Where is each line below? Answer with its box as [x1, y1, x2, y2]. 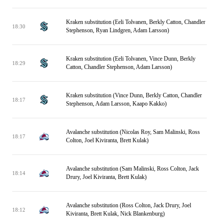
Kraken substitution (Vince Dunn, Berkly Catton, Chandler [66, 92, 202, 99]
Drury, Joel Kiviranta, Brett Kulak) [66, 174, 147, 180]
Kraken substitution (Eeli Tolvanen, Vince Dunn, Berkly [66, 55, 196, 62]
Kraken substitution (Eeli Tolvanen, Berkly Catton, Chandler [66, 19, 205, 25]
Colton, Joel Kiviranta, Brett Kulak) [66, 137, 149, 144]
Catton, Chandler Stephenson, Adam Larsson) [66, 64, 172, 70]
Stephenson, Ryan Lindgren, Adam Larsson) [66, 27, 169, 34]
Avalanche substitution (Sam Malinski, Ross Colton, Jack [66, 165, 199, 172]
